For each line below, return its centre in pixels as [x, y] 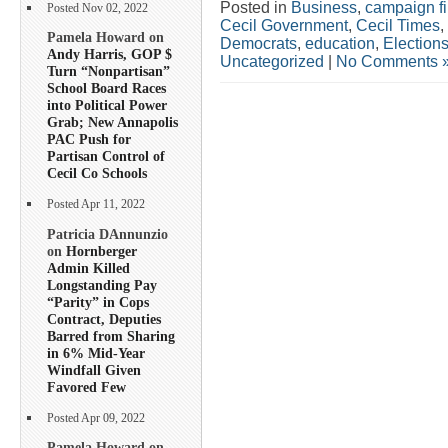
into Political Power [107, 105]
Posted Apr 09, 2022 [96, 418]
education [340, 43]
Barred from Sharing [111, 335]
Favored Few [86, 386]
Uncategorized [272, 61]
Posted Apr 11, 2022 [96, 205]
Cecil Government [284, 25]
